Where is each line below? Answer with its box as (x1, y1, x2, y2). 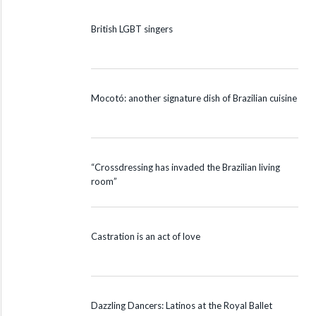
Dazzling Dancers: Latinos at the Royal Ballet (91, 299, 274, 311)
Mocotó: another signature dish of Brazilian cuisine (91, 92, 297, 104)
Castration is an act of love (91, 230, 200, 242)
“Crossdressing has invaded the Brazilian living (91, 161, 280, 173)
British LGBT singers (91, 23, 173, 35)
